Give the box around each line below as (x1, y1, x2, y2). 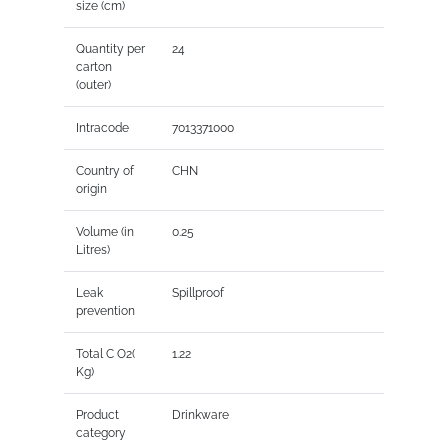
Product (75, 407, 119, 422)
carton (75, 59, 112, 74)
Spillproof (171, 285, 224, 300)
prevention (75, 303, 135, 318)
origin (75, 181, 107, 196)
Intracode (75, 120, 129, 135)
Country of (75, 163, 134, 178)
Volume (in (75, 224, 134, 239)
